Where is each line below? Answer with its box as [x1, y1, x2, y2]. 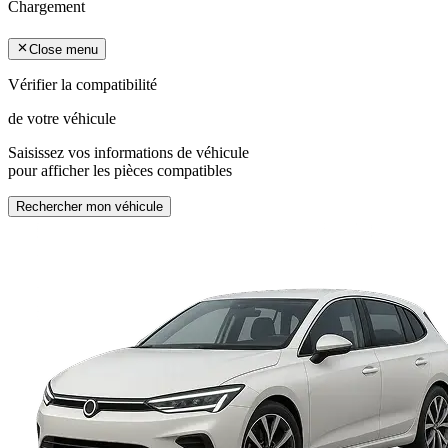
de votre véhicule [8, 110, 116, 128]
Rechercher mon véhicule [16, 199, 163, 215]
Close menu [29, 42, 99, 58]
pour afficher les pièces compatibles [8, 162, 232, 180]
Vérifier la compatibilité [8, 76, 157, 94]
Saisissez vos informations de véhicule [8, 144, 249, 162]
